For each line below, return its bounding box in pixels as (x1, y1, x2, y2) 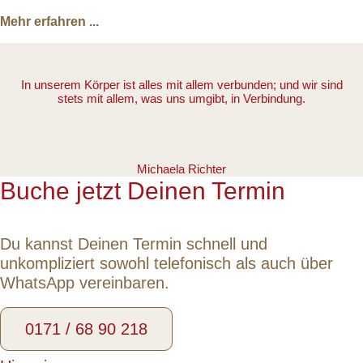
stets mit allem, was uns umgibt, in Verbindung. (58, 92, 305, 106)
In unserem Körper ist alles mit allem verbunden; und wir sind (20, 79, 343, 92)
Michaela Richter (137, 163, 226, 177)
